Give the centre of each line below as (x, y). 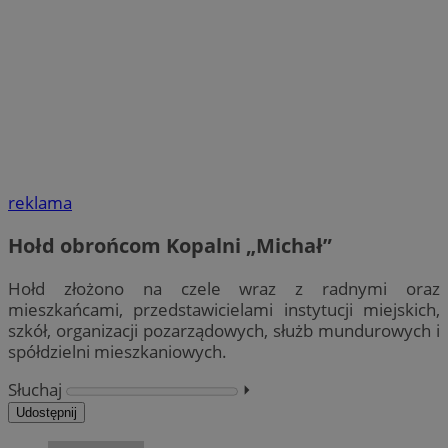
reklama (40, 203)
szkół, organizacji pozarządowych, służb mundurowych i (224, 331)
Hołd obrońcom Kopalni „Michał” (170, 246)
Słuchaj (35, 390)
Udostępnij (46, 413)
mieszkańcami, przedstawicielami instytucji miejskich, (224, 310)
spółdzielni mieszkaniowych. (117, 352)
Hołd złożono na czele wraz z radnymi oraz (224, 289)
